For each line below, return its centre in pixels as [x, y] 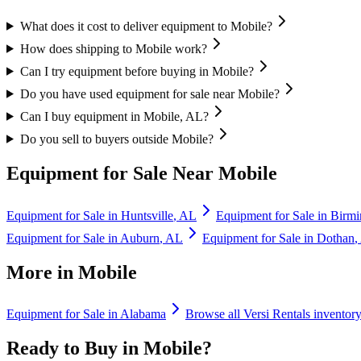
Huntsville [147, 215]
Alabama [143, 314]
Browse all [214, 314]
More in [42, 272]
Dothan [336, 238]
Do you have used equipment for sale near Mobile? [149, 93]
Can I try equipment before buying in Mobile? [137, 71]
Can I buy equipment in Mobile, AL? [114, 116]
